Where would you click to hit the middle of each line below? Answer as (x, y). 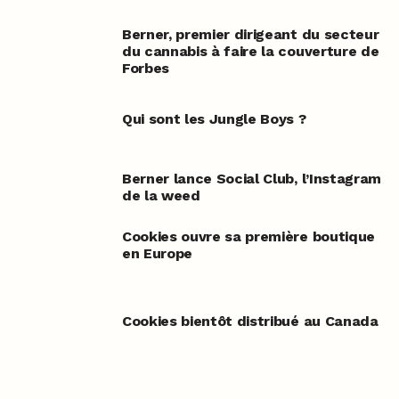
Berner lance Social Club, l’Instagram (252, 179)
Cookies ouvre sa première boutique (248, 237)
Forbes (145, 69)
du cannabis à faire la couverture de (250, 52)
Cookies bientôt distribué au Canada (250, 322)
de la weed (161, 196)
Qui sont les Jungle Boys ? (214, 119)
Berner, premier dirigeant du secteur (250, 35)
